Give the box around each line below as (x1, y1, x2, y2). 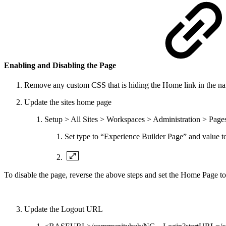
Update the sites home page (24, 98, 111, 107)
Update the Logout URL (24, 205, 103, 214)
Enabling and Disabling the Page (4, 61, 118, 70)
